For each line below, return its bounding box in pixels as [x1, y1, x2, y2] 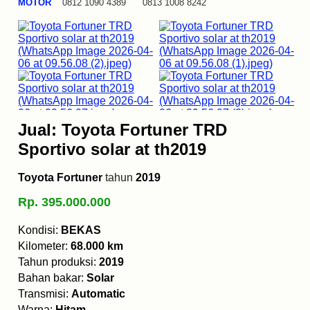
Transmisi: [18, 288, 71, 300]
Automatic [71, 288, 125, 300]
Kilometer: [18, 240, 71, 253]
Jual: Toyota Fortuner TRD [18, 120, 227, 140]
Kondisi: [18, 224, 61, 237]
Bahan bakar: [18, 272, 86, 284]
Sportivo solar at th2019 [18, 140, 206, 159]
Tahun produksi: [18, 256, 99, 268]
